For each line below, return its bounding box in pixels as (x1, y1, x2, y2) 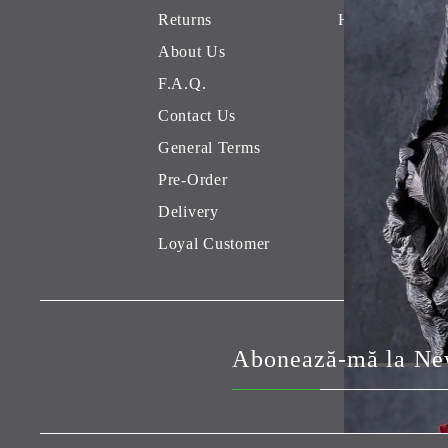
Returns (158, 11, 213, 29)
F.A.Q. (158, 75, 207, 93)
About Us (158, 43, 226, 61)
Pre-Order (158, 171, 228, 189)
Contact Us (158, 107, 237, 125)
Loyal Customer (158, 235, 271, 253)
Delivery (158, 203, 219, 221)
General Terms (158, 139, 261, 157)
